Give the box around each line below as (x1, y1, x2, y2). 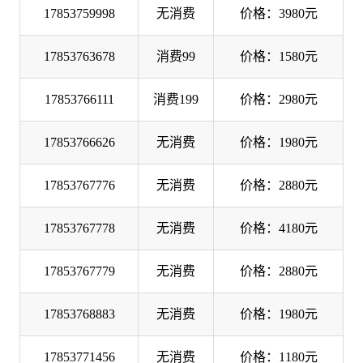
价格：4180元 (239, 220, 318, 235)
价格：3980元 (239, 6, 318, 20)
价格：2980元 (239, 92, 318, 106)
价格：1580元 (239, 49, 318, 63)
